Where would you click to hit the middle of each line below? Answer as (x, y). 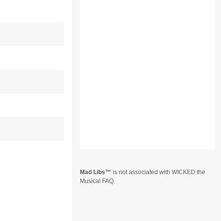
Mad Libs (93, 172)
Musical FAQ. (98, 181)
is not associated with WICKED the (159, 172)
